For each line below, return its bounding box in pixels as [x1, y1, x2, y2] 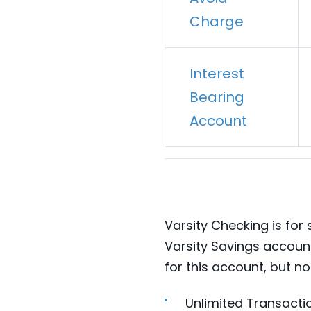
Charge [190, 12, 244, 32]
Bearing [190, 87, 244, 108]
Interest [190, 64, 244, 84]
